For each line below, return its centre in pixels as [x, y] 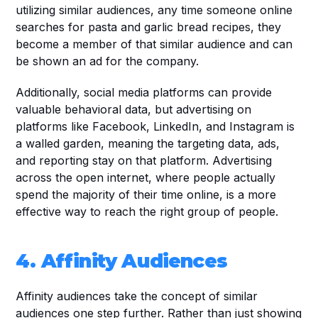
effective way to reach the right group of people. [147, 212]
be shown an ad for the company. [109, 61]
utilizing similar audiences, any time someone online [154, 10]
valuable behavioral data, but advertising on [134, 109]
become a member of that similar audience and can [154, 44]
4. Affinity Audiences [122, 261]
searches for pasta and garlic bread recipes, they [149, 27]
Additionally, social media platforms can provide [144, 92]
